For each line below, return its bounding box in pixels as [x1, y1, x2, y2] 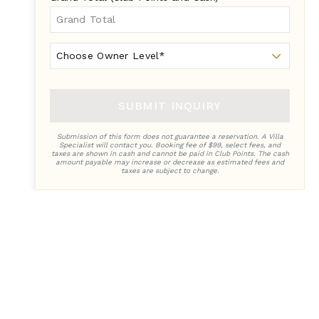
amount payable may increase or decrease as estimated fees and [56, 158, 285, 167]
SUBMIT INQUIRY [118, 99, 222, 113]
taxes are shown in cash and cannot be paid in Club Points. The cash [51, 150, 289, 158]
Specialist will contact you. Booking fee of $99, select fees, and [59, 141, 281, 150]
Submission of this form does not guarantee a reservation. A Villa [56, 132, 283, 141]
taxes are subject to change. [120, 167, 219, 175]
